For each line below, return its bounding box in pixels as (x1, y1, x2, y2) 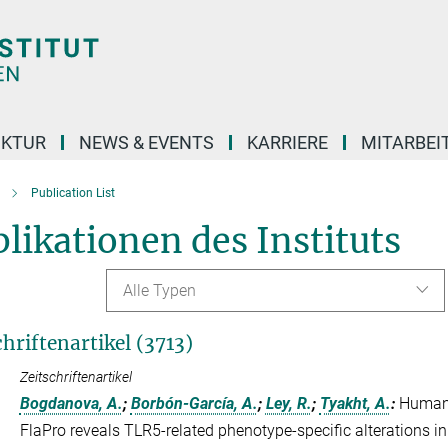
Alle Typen (123, 281, 196, 300)
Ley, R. (265, 394, 312, 413)
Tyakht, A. (319, 394, 391, 413)
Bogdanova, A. (19, 394, 123, 413)
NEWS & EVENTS (79, 132, 214, 153)
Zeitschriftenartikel (19, 369, 132, 385)
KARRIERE (247, 132, 328, 153)
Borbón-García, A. (130, 394, 258, 413)
